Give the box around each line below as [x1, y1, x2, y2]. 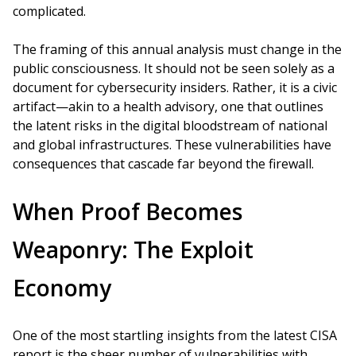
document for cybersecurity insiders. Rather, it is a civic [13, 79, 337, 96]
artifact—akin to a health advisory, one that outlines [13, 98, 323, 115]
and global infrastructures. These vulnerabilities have [13, 136, 331, 153]
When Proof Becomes [13, 196, 242, 226]
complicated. [13, 2, 86, 20]
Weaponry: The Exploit [13, 234, 253, 265]
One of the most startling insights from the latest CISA [13, 327, 337, 344]
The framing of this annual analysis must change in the [13, 41, 342, 58]
